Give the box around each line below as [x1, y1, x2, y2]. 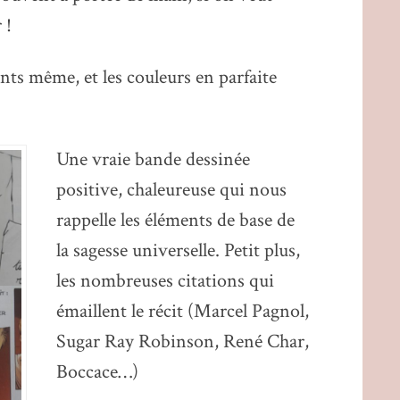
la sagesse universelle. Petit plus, [55, 237, 300, 263]
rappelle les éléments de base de [55, 206, 295, 233]
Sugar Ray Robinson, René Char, [55, 328, 309, 354]
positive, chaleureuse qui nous [55, 176, 287, 203]
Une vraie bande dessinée [55, 146, 250, 172]
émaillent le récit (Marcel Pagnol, [55, 297, 309, 324]
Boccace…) [55, 358, 138, 385]
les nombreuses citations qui [55, 267, 274, 294]
